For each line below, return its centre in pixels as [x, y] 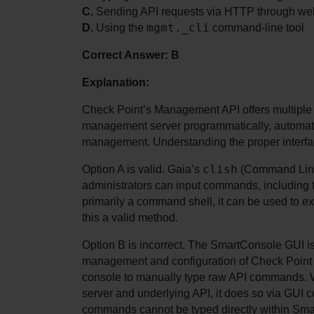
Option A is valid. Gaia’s [142, 170]
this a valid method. [130, 218]
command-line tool [257, 28]
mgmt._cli [178, 28]
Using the [120, 28]
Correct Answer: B [131, 55]
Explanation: [116, 83]
